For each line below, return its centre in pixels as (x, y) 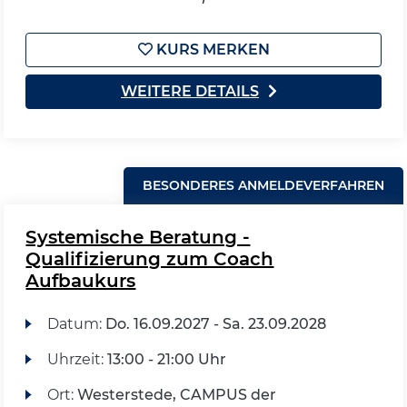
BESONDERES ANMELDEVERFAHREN (263, 185)
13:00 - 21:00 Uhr (166, 359)
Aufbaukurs (81, 281)
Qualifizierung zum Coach (150, 259)
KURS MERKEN (211, 50)
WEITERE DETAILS (190, 91)
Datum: (76, 324)
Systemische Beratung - (138, 237)
